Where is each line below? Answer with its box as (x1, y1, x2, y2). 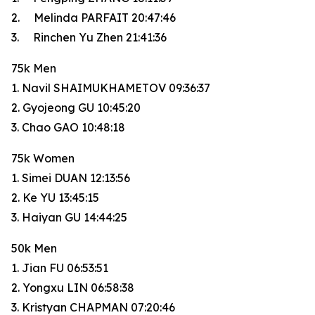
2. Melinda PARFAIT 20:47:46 (11, 11, 176, 25)
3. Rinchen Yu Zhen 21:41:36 (11, 30, 167, 44)
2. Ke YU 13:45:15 (11, 191, 99, 205)
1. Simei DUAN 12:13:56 (11, 171, 130, 185)
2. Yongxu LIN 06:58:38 (11, 281, 134, 295)
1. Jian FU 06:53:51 (11, 261, 108, 275)
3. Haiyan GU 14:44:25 (11, 210, 127, 224)
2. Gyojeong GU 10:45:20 (11, 101, 141, 115)
